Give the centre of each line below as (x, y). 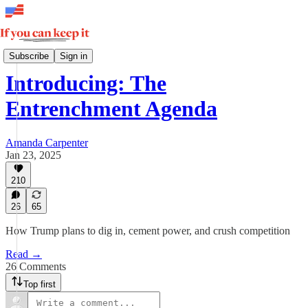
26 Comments (36, 266)
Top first (40, 284)
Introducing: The (86, 84)
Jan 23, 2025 (33, 155)
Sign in (74, 56)
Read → (24, 254)
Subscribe (29, 56)
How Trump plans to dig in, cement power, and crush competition (148, 231)
